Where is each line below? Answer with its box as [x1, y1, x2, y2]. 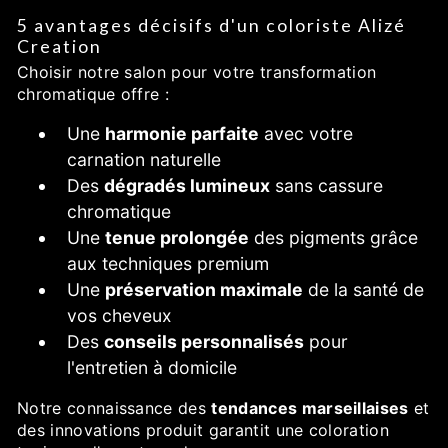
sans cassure [270, 175, 383, 196]
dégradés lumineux [104, 175, 270, 196]
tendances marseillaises [211, 398, 409, 418]
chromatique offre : [17, 84, 170, 104]
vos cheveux [67, 305, 172, 326]
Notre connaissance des [17, 398, 212, 418]
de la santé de [303, 279, 424, 300]
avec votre [259, 123, 353, 144]
